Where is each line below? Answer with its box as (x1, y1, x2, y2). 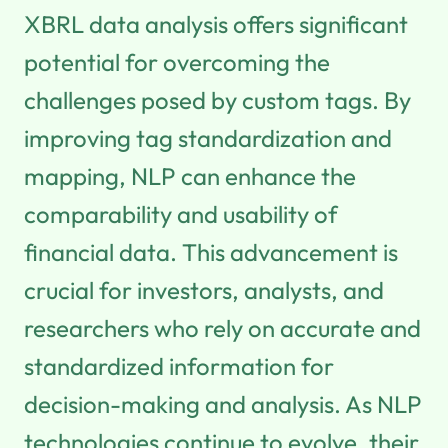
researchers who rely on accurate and (24, 312, 421, 343)
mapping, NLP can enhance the (24, 160, 356, 191)
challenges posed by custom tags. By (24, 84, 411, 115)
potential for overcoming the (24, 46, 330, 77)
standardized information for (24, 350, 334, 381)
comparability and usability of (24, 198, 338, 229)
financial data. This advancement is (24, 236, 398, 267)
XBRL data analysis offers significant (24, 8, 408, 39)
